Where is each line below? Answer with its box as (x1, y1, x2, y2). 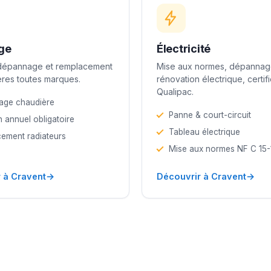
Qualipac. (157, 86, 194, 97)
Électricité (157, 42, 211, 55)
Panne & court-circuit (169, 109, 251, 120)
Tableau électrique (169, 126, 240, 137)
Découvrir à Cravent (157, 171, 246, 181)
